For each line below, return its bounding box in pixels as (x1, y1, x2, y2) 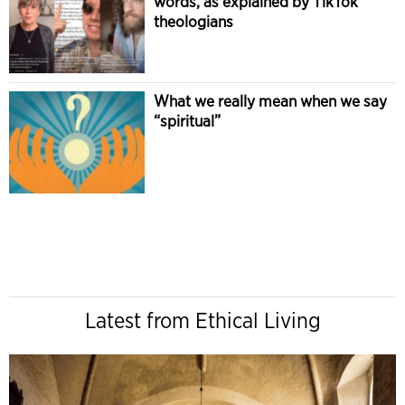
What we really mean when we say (154, 91, 387, 111)
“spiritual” (154, 111, 221, 131)
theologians (154, 11, 233, 31)
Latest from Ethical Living (84, 306, 321, 334)
